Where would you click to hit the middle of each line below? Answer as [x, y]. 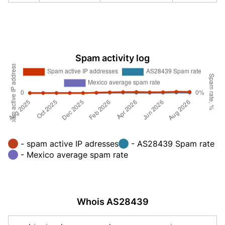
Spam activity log [113, 58]
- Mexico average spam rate [74, 154]
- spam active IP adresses [70, 143]
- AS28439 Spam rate [173, 143]
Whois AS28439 [113, 201]
